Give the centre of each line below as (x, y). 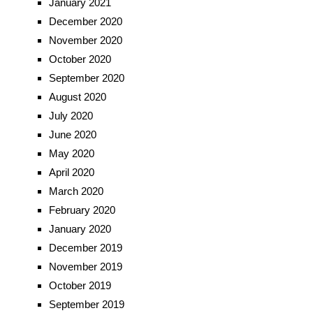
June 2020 (72, 135)
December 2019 (85, 248)
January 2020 (80, 229)
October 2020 (80, 59)
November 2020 (85, 41)
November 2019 (85, 267)
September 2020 (86, 78)
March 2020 (76, 191)
